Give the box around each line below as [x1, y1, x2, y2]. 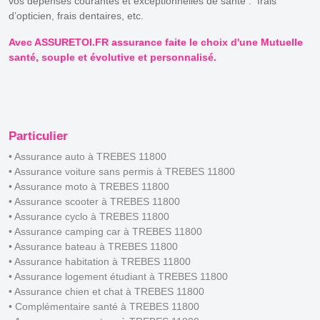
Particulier [9, 129, 68, 143]
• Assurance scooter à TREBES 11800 [9, 195, 180, 207]
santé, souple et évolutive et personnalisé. [9, 51, 216, 63]
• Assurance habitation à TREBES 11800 [9, 255, 191, 267]
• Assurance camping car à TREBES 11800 [9, 225, 202, 237]
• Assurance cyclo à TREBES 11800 [9, 210, 169, 222]
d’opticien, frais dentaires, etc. [9, 9, 144, 21]
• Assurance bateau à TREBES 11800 [9, 240, 178, 252]
